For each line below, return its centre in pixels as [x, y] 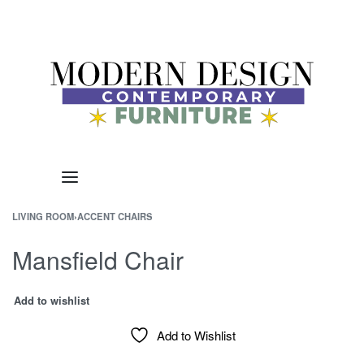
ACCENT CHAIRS [115, 216]
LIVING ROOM [43, 216]
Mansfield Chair [98, 260]
